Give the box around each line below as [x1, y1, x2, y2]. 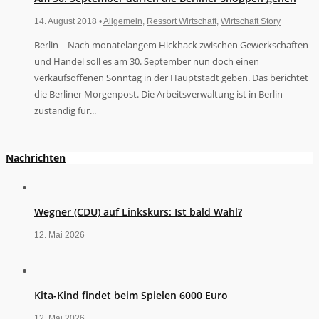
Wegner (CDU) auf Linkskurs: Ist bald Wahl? [34, 205, 242, 219]
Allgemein [103, 16, 142, 26]
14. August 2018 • [34, 16, 103, 26]
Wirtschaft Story [221, 16, 281, 26]
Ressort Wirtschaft [147, 16, 216, 26]
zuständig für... [34, 103, 96, 117]
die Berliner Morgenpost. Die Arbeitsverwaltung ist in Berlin [34, 87, 283, 100]
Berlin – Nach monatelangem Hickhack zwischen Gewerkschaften [34, 38, 308, 51]
